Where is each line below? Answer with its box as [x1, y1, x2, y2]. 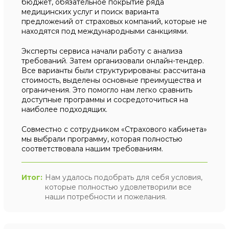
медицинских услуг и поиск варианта [21, 7, 159, 16]
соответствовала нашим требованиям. [21, 144, 164, 153]
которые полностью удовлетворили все [45, 182, 192, 192]
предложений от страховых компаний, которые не [21, 17, 208, 26]
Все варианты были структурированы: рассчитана [21, 66, 206, 75]
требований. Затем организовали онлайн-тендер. [21, 56, 204, 65]
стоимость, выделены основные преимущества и [21, 76, 202, 85]
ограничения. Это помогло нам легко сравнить [21, 85, 193, 95]
